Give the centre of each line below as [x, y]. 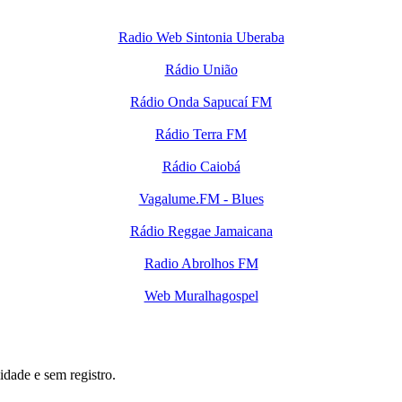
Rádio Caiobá [201, 166]
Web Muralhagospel [201, 295]
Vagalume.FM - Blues [201, 198]
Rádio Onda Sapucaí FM [201, 101]
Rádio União [201, 69]
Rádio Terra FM [201, 134]
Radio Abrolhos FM [201, 263]
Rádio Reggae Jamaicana [201, 231]
